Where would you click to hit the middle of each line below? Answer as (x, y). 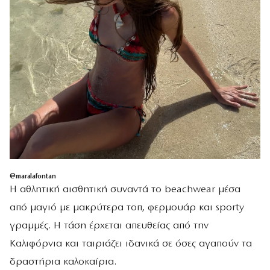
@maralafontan (33, 177)
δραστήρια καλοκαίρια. (63, 262)
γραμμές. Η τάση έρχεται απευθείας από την (109, 226)
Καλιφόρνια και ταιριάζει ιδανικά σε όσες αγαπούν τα (131, 244)
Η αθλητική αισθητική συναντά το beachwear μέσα (125, 190)
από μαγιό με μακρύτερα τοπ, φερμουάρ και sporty (127, 208)
